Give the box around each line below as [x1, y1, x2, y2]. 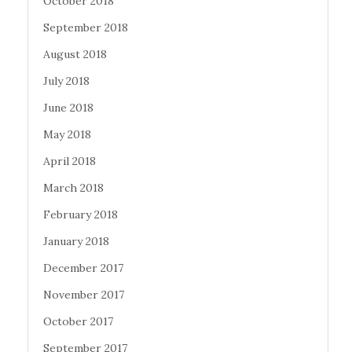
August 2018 [43, 47, 107, 62]
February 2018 [43, 207, 118, 222]
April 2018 [43, 154, 96, 169]
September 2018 [43, 20, 128, 35]
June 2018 [43, 101, 93, 115]
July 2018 [43, 74, 90, 89]
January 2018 [43, 234, 109, 249]
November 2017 [43, 288, 124, 302]
